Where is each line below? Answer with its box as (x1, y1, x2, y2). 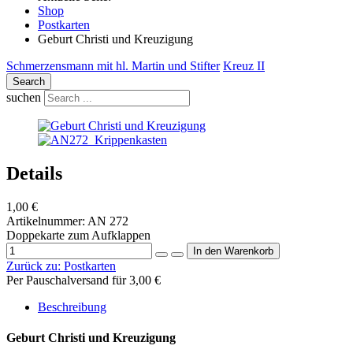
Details (6, 162, 62, 184)
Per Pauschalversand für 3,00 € (6, 273, 161, 287)
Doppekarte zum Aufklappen (6, 228, 150, 242)
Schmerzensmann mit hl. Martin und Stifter (6, 58, 220, 72)
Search (13, 75, 45, 87)
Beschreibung (38, 299, 106, 314)
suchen (6, 90, 41, 104)
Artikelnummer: (6, 214, 87, 228)
